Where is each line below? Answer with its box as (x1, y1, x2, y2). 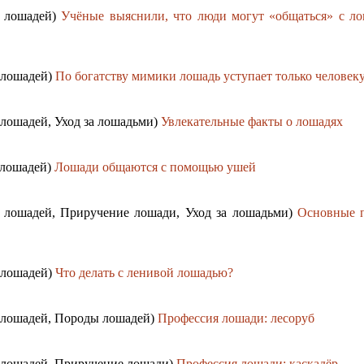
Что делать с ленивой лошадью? (55, 266, 233, 280)
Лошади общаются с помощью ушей (54, 160, 256, 175)
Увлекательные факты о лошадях (161, 115, 343, 129)
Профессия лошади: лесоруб (158, 311, 314, 326)
